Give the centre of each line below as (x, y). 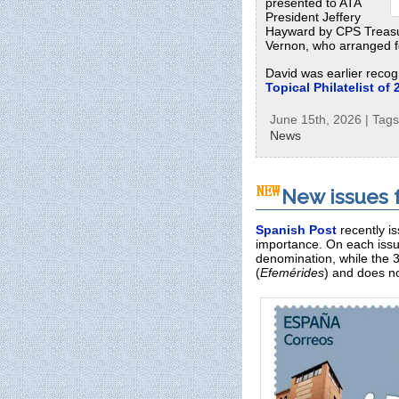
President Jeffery (313, 17)
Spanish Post (296, 230)
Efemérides (292, 273)
